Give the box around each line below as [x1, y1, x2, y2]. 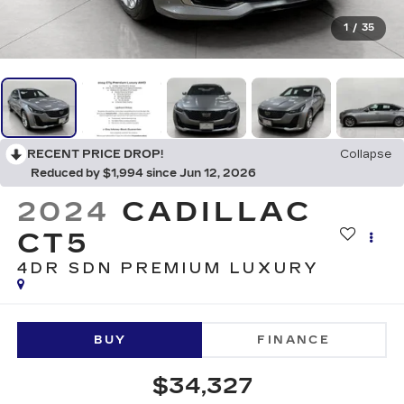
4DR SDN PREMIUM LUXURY [16, 260, 321, 278]
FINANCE [257, 333, 331, 346]
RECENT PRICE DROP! [27, 148, 163, 161]
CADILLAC [122, 196, 313, 229]
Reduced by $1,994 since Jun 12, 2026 [31, 167, 256, 180]
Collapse [340, 148, 391, 161]
